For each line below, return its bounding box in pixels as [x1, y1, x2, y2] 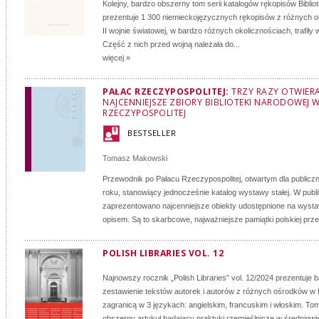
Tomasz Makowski [103, 154, 167, 162]
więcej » [103, 53, 130, 62]
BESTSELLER [127, 127, 176, 138]
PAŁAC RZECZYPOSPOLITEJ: [103, 85, 231, 98]
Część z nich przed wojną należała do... [103, 40, 240, 48]
